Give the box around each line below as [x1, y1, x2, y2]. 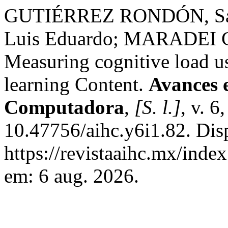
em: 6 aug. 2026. [4, 165, 139, 187]
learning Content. [4, 73, 149, 95]
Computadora [4, 96, 124, 118]
